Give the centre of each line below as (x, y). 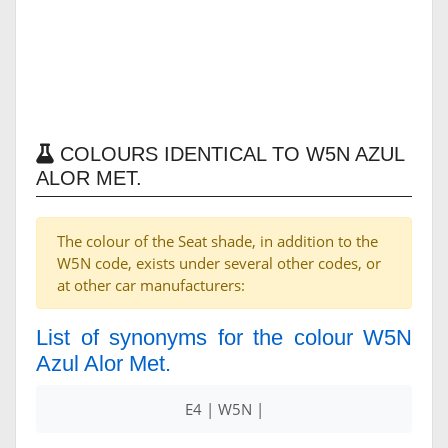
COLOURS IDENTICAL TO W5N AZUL (229, 154)
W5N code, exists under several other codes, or (219, 263)
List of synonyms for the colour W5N (224, 338)
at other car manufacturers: (151, 285)
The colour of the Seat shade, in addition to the (217, 241)
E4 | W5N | (224, 409)
